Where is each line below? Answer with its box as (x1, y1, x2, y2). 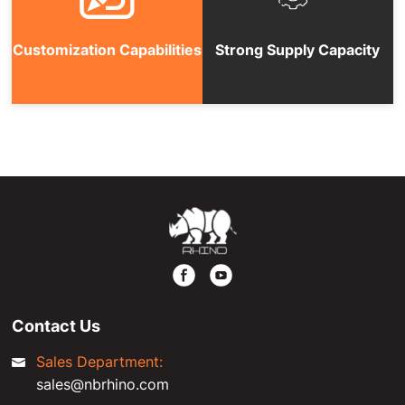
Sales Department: (36, 352, 164, 371)
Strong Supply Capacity (215, 40, 381, 59)
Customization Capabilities (13, 40, 202, 59)
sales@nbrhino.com (36, 374, 170, 393)
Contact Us (12, 316, 101, 335)
